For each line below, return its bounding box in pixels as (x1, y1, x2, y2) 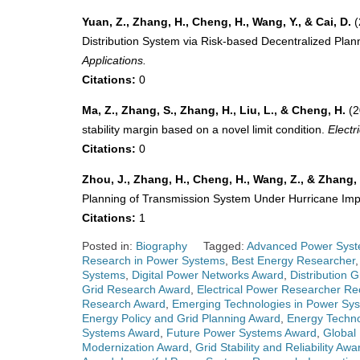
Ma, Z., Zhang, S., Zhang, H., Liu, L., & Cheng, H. (82, 104, 346, 117)
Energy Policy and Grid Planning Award (82, 312, 280, 325)
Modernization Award (82, 341, 189, 354)
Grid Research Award (82, 283, 190, 297)
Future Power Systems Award (166, 326, 317, 340)
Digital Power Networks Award (132, 268, 284, 282)
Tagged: (203, 239, 247, 253)
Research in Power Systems (82, 254, 225, 268)
